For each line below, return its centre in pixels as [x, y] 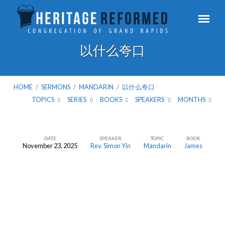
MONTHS [192, 100]
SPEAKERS [150, 100]
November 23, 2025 [50, 145]
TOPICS [43, 100]
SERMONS [55, 87]
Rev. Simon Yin [110, 145]
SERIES [78, 100]
